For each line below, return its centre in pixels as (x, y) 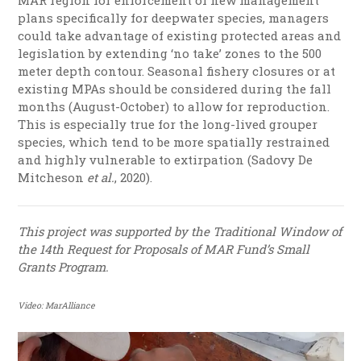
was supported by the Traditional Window (210, 232)
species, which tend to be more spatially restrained (174, 142)
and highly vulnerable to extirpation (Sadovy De (166, 160)
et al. (101, 178)
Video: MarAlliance (57, 306)
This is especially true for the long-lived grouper (168, 124)
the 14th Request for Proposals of (111, 249)
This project (54, 232)
